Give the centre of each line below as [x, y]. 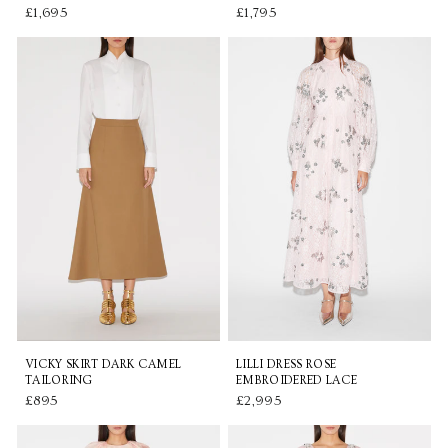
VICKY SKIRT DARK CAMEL [103, 365]
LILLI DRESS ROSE [286, 365]
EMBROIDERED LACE [297, 381]
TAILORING [59, 381]
